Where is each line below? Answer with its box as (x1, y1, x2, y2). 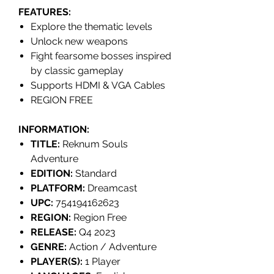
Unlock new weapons (31, 35, 128, 48)
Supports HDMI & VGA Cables (31, 80, 165, 92)
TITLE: (31, 138, 62, 150)
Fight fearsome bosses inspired (31, 50, 171, 62)
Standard (73, 168, 117, 180)
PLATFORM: (31, 182, 85, 194)
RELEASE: (31, 226, 76, 239)
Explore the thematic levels (31, 21, 152, 33)
